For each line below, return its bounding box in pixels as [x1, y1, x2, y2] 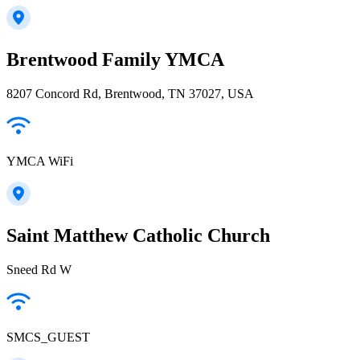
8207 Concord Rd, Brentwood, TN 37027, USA [6, 86, 254, 100]
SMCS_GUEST [6, 329, 90, 344]
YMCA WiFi [6, 153, 73, 168]
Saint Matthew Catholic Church [6, 224, 270, 246]
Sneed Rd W [6, 262, 72, 276]
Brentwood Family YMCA [6, 48, 224, 70]
